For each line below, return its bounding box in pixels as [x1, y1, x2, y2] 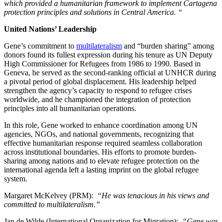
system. [4, 174, 27, 183]
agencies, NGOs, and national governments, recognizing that [4, 129, 194, 138]
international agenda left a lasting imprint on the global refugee [4, 165, 199, 174]
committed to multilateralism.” [4, 200, 100, 209]
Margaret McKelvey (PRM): [4, 191, 95, 200]
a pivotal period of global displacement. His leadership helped [4, 77, 196, 86]
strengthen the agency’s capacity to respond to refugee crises [4, 86, 192, 95]
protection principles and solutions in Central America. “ [4, 7, 182, 16]
